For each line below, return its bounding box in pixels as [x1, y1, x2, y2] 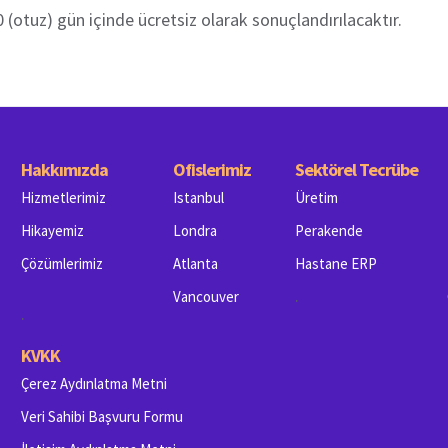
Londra [173, 221, 217, 241]
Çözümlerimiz [21, 254, 103, 274]
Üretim [295, 188, 338, 208]
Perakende [295, 221, 363, 241]
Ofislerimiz [173, 158, 251, 182]
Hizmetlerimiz [21, 188, 106, 208]
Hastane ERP [295, 254, 377, 274]
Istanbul [173, 188, 224, 208]
